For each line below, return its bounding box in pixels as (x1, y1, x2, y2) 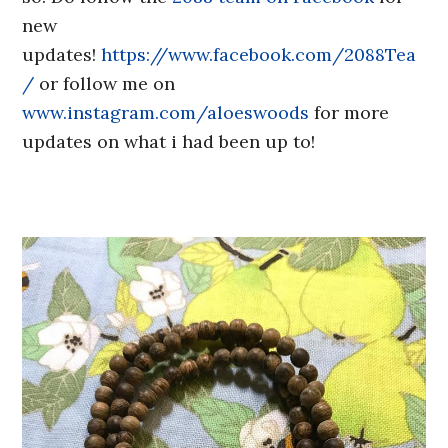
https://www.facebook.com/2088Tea (101, 43, 417, 67)
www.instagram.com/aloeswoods (22, 101, 310, 125)
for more (309, 101, 390, 125)
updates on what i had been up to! (22, 130, 316, 154)
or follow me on (34, 72, 176, 96)
